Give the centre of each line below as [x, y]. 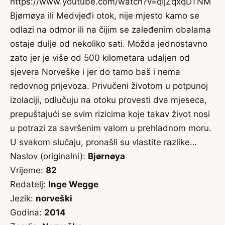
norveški [54, 198]
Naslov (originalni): [49, 156]
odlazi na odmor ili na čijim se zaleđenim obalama [110, 30]
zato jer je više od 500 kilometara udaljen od [100, 58]
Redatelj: [29, 184]
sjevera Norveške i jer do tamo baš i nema [95, 72]
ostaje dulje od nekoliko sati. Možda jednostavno [109, 44]
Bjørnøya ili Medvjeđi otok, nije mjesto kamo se [105, 16]
